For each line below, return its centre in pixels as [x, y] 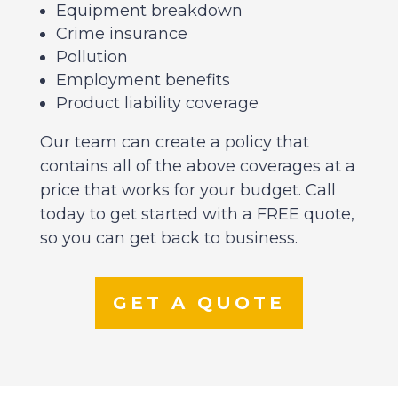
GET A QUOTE [199, 302]
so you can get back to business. [168, 238]
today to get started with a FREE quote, [197, 214]
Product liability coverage [157, 103]
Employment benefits [143, 80]
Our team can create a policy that [174, 142]
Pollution [92, 56]
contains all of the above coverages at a [197, 166]
